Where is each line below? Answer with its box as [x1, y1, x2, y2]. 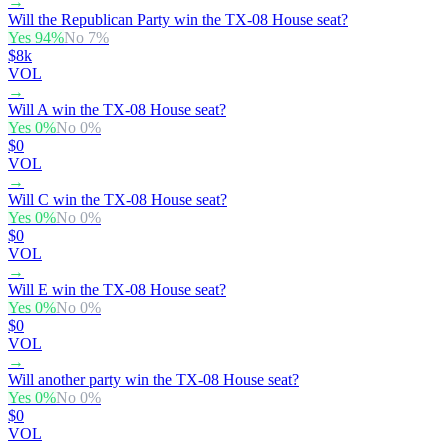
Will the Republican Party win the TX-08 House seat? [8, 10, 348, 28]
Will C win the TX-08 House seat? [8, 190, 227, 208]
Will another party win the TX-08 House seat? [8, 370, 299, 388]
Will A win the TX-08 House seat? [8, 100, 226, 118]
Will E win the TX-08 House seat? [8, 280, 226, 298]
